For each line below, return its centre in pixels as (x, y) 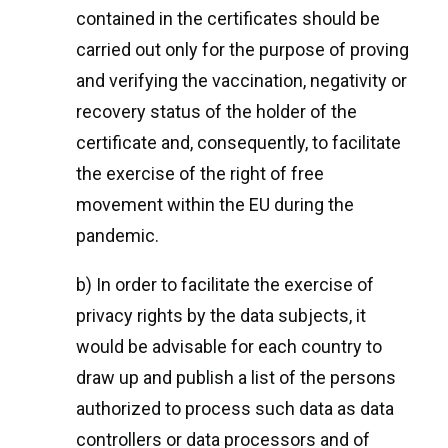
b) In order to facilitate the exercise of (225, 284)
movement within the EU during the (215, 204)
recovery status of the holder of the (216, 111)
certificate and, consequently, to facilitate (238, 142)
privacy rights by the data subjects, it (221, 315)
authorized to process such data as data (235, 408)
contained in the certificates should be (228, 18)
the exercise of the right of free (200, 173)
